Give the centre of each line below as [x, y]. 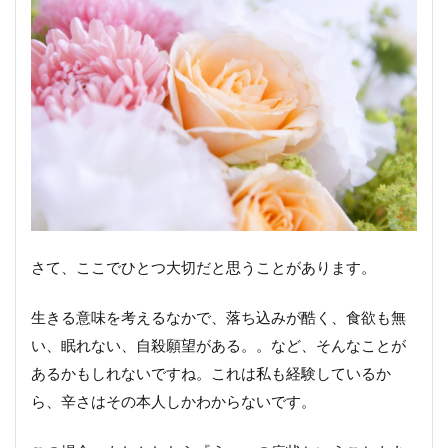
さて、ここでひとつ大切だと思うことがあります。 [203, 267]
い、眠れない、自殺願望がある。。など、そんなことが [218, 345]
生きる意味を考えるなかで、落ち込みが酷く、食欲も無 [218, 317]
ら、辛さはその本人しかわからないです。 [173, 401]
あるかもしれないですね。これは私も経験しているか [211, 373]
